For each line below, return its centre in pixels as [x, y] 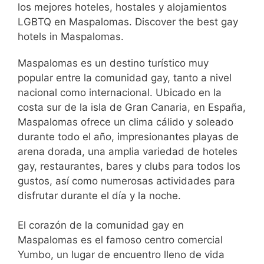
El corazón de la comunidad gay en [101, 225]
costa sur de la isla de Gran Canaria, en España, [132, 107]
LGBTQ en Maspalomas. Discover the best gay [128, 22]
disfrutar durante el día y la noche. [99, 195]
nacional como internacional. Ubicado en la [120, 92]
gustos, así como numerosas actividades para [126, 181]
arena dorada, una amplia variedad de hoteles [128, 151]
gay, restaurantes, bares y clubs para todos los [129, 166]
